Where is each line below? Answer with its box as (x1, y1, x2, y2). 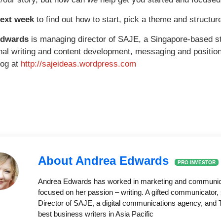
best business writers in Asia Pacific (38, 210, 153, 219)
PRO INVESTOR (178, 158, 216, 166)
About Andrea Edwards (38, 154, 172, 168)
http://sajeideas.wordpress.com (21, 59, 136, 69)
